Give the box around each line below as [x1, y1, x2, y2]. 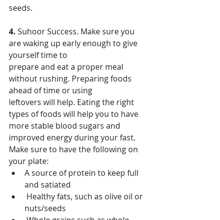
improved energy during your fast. [9, 132, 137, 143]
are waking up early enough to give [9, 38, 139, 49]
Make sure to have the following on [9, 144, 140, 155]
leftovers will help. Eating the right [9, 97, 136, 108]
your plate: [9, 156, 49, 167]
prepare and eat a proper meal [9, 61, 125, 73]
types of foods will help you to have [9, 109, 140, 120]
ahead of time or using [9, 85, 92, 96]
